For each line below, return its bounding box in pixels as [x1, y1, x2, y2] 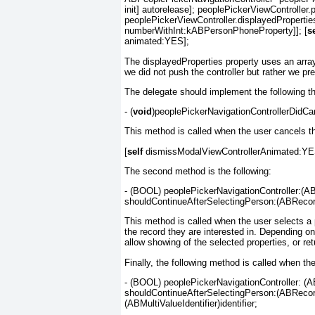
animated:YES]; [124, 36, 189, 47]
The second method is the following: [124, 165, 271, 176]
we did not [124, 66, 169, 77]
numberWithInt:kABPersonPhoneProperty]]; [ [124, 25, 307, 37]
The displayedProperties [124, 56, 223, 67]
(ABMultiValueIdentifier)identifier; [124, 297, 257, 309]
